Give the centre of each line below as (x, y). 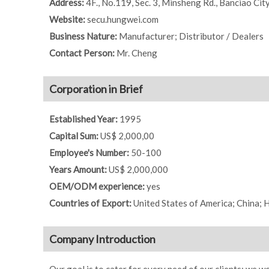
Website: (68, 20)
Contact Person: (83, 53)
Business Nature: (84, 36)
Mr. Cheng (137, 53)
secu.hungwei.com (123, 20)
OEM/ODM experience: (98, 186)
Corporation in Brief (96, 89)
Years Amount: (79, 170)
